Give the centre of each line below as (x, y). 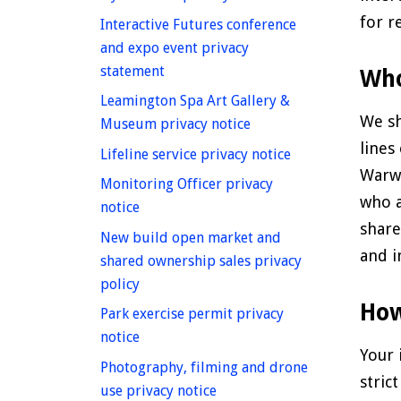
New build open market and (191, 237)
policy (120, 284)
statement (132, 71)
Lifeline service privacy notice (196, 154)
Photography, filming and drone (204, 367)
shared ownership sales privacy (201, 260)
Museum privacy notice (175, 124)
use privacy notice (158, 390)
